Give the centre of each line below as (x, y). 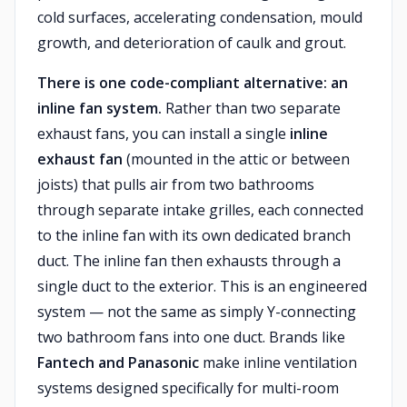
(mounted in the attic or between (236, 159)
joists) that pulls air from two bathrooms (176, 184)
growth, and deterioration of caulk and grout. (192, 43)
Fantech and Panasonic (118, 362)
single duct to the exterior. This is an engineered (202, 286)
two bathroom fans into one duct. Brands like (191, 337)
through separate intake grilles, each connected (200, 210)
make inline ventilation (278, 362)
